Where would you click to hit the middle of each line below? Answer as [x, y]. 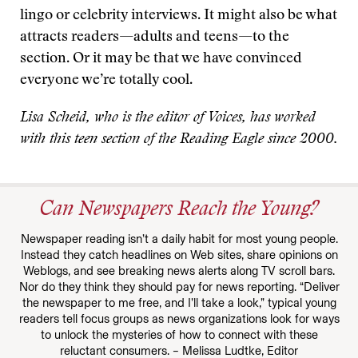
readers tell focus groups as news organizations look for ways [179, 319]
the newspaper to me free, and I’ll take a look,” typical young [179, 303]
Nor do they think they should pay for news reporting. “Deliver [179, 287]
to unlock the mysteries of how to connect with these [179, 335]
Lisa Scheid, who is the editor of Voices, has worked [168, 118]
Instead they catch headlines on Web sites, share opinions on [179, 255]
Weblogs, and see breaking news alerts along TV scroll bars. [179, 271]
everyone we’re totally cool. [106, 81]
